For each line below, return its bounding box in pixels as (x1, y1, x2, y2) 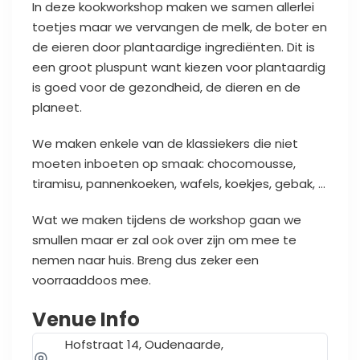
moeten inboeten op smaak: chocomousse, (32, 155, 296, 173)
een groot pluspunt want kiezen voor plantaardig (32, 59, 325, 76)
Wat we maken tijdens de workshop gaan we (32, 211, 301, 229)
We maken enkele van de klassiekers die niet (32, 135, 298, 153)
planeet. (32, 99, 82, 117)
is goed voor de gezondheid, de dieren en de (32, 79, 301, 96)
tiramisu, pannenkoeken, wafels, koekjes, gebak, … (32, 175, 325, 193)
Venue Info (32, 306, 140, 333)
